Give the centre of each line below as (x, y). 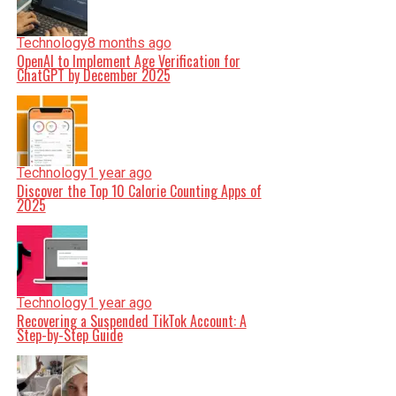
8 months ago (129, 43)
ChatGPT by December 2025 (93, 75)
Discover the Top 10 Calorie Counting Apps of (139, 191)
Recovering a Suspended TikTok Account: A (131, 321)
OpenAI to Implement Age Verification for (128, 61)
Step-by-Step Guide (69, 335)
